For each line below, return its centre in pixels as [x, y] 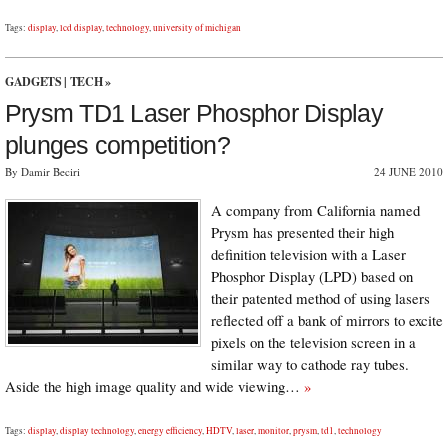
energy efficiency [170, 430]
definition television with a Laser [308, 253]
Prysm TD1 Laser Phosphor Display [194, 112]
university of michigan [197, 27]
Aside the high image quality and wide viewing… [154, 385]
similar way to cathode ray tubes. [310, 363]
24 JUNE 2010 [408, 171]
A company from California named [315, 209]
